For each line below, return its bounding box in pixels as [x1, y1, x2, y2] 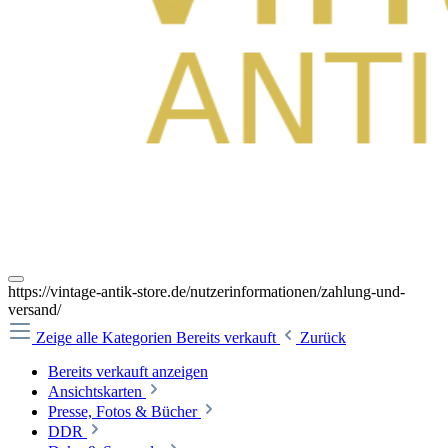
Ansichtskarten [48, 383, 142, 400]
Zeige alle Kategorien [36, 329, 176, 346]
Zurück [300, 329, 346, 346]
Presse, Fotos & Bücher [48, 403, 197, 420]
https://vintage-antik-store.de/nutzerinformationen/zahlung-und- [8, 283, 405, 300]
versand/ [8, 301, 61, 318]
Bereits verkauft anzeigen [48, 363, 208, 380]
